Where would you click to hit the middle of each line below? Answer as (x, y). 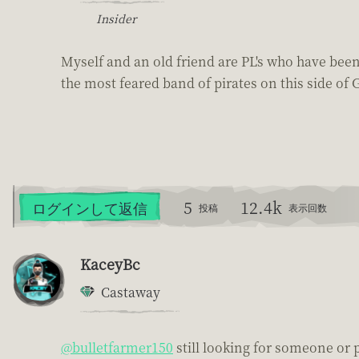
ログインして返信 (90, 207)
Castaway (131, 292)
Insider (116, 18)
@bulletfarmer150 (117, 347)
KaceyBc (110, 263)
